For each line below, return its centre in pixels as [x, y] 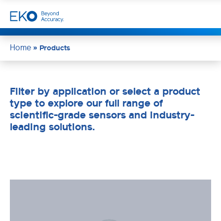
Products [55, 48]
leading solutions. [53, 127]
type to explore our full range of [86, 103]
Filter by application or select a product [105, 91]
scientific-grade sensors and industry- [102, 115]
